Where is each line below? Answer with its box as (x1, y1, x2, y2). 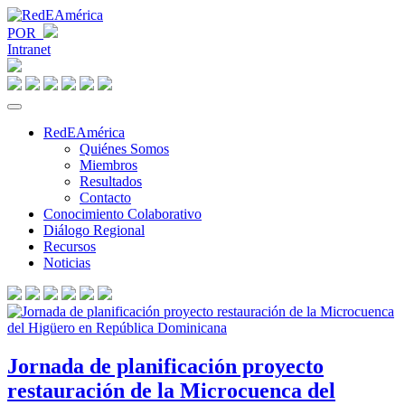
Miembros (80, 157, 137, 173)
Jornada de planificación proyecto (7, 353, 324, 378)
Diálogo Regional (43, 222, 145, 238)
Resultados (80, 174, 142, 189)
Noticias (43, 255, 90, 270)
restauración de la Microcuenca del (7, 378, 335, 402)
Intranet (7, 42, 51, 57)
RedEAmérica (43, 125, 125, 140)
